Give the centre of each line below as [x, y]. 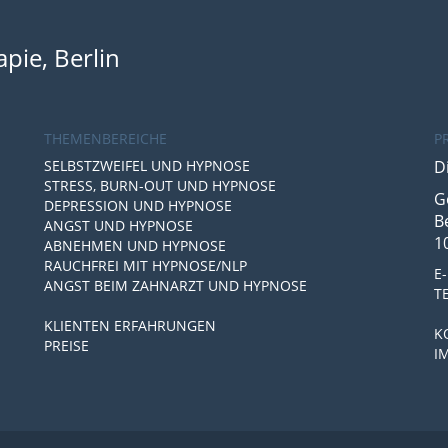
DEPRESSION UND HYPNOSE [138, 205]
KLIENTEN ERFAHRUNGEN [130, 325]
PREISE [66, 345]
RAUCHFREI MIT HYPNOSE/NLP [145, 265]
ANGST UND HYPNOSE [118, 225]
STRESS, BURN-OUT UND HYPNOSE [160, 185]
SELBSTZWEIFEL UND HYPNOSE [147, 165]
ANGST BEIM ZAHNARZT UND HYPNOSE [175, 285]
